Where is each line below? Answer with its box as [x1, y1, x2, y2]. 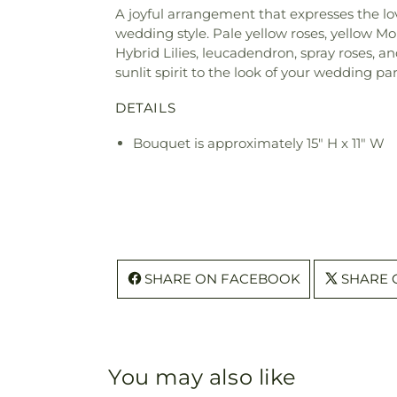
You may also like [108, 364, 297, 391]
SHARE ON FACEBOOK [144, 270, 300, 288]
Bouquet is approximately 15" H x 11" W [133, 135, 385, 152]
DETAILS [115, 99, 176, 117]
